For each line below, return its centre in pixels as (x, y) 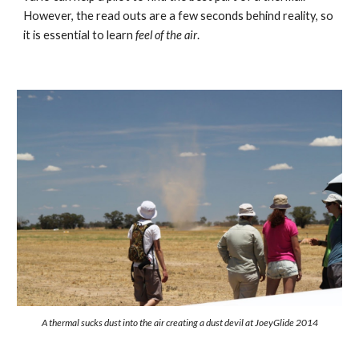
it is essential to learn (80, 35)
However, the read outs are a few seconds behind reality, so (179, 16)
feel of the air (167, 35)
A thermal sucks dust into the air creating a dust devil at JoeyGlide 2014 (179, 322)
